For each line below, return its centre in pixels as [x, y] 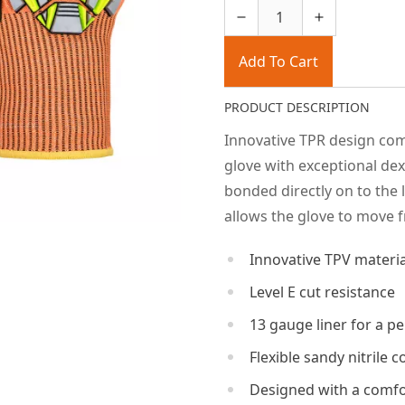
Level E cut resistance [322, 292]
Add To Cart [278, 61]
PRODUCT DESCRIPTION [297, 107]
